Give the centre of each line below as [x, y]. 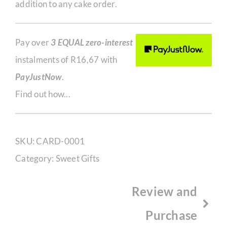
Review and [164, 192]
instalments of [43, 60]
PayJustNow [39, 77]
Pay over [33, 42]
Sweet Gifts [78, 158]
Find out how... [43, 94]
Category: [35, 158]
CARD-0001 [61, 141]
